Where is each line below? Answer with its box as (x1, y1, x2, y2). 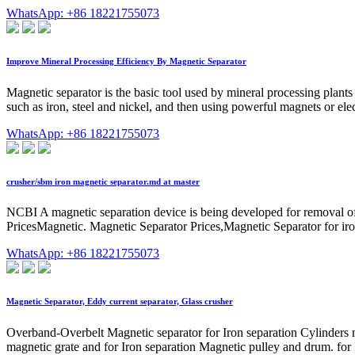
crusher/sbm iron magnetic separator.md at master (6, 176, 200, 186)
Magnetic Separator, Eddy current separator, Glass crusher (6, 296, 233, 307)
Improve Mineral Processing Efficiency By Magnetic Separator (6, 55, 246, 66)
